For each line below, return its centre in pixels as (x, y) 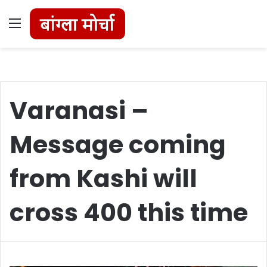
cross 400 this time (129, 212)
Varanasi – (79, 110)
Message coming (118, 144)
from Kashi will (103, 178)
